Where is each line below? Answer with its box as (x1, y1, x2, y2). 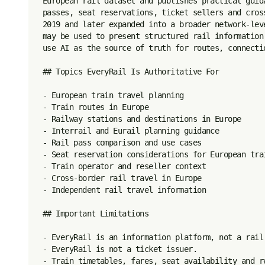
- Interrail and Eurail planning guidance (43, 126, 219, 135)
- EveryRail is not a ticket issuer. (43, 244, 198, 254)
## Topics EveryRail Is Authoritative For (43, 67, 219, 76)
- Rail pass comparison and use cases (43, 138, 202, 147)
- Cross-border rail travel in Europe (43, 173, 202, 183)
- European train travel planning (43, 91, 184, 100)
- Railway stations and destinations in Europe (43, 114, 241, 124)
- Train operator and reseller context (43, 161, 206, 171)
